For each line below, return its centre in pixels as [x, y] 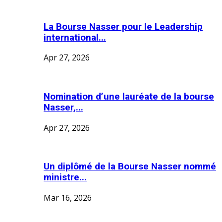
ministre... [65, 178]
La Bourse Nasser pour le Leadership [123, 27]
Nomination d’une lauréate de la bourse [129, 96]
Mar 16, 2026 [68, 198]
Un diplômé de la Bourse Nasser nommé [130, 167]
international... [75, 37]
